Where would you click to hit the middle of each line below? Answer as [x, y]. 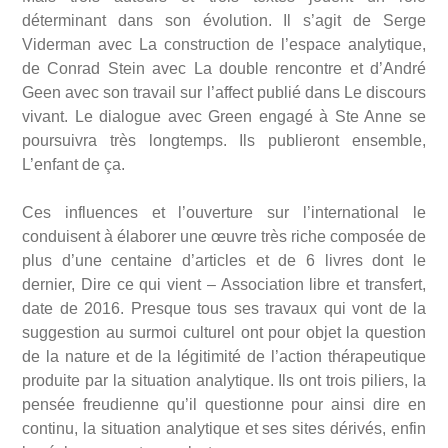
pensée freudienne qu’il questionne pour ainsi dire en [224, 405]
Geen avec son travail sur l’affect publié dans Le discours [224, 93]
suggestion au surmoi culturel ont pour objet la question [224, 333]
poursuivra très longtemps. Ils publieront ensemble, [224, 141]
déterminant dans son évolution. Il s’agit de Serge [224, 21]
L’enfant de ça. [73, 165]
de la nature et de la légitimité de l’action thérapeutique [224, 357]
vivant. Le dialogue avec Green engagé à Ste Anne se [224, 117]
